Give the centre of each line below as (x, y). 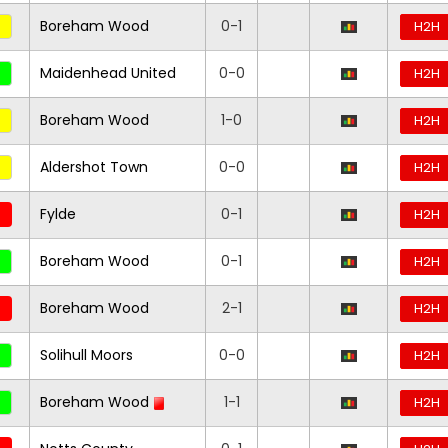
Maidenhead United (108, 73)
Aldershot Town (94, 167)
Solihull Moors (86, 355)
